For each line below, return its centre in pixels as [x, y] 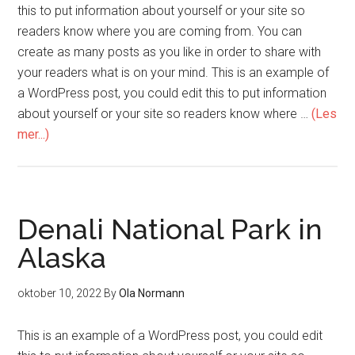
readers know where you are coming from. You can [160, 31]
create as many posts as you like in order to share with [170, 52]
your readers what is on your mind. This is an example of [174, 72]
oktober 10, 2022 [60, 293]
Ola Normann [152, 293]
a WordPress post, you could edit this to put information [172, 93]
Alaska [62, 257]
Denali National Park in [170, 229]
